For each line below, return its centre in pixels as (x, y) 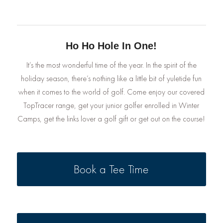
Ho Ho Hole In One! (111, 46)
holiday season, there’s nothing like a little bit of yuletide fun (111, 78)
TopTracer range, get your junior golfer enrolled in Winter (111, 105)
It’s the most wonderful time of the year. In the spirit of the (111, 65)
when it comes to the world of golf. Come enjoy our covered (111, 92)
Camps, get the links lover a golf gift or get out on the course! (111, 118)
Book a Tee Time (111, 169)
